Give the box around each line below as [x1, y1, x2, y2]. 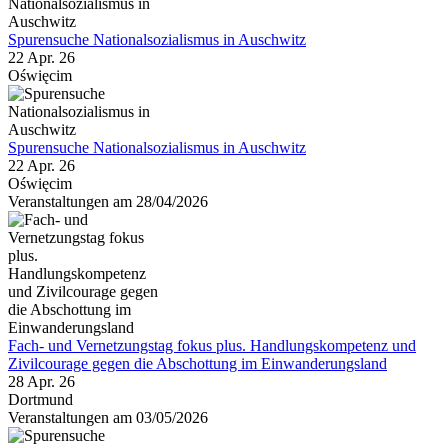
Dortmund [8, 390, 73, 408]
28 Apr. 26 [8, 372, 75, 390]
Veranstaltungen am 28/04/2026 [8, 192, 208, 210]
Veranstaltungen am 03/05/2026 [8, 408, 208, 426]
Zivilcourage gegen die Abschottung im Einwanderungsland [8, 354, 387, 372]
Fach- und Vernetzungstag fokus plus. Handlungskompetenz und [8, 336, 416, 354]
